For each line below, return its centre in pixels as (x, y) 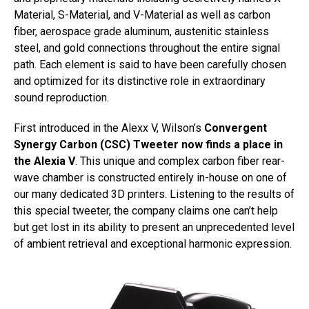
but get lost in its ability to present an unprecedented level (154, 227)
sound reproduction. (61, 98)
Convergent (236, 128)
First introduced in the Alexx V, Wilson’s (109, 128)
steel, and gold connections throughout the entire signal (147, 48)
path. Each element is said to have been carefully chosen (150, 64)
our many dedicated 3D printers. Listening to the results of (154, 194)
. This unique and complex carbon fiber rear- (180, 161)
